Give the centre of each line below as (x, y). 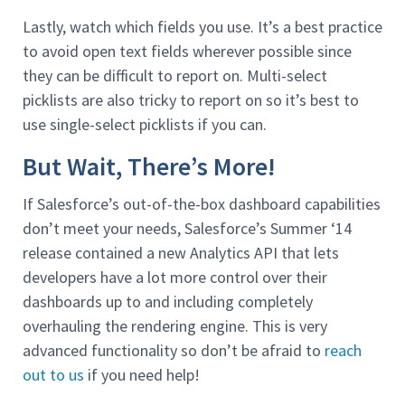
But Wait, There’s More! (149, 166)
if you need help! (142, 374)
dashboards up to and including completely (168, 301)
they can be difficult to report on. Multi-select (175, 76)
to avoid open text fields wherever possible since (187, 52)
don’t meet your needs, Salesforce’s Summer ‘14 (187, 228)
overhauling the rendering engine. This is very (175, 325)
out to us (53, 374)
